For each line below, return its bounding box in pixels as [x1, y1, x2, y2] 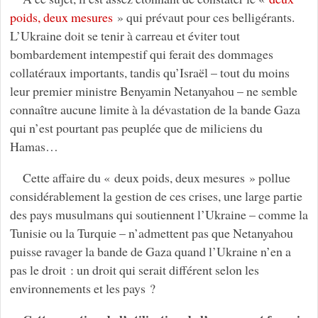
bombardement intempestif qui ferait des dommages [9, 45, 273, 62]
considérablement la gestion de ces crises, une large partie [9, 187, 302, 204]
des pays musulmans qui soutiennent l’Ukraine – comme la [9, 205, 308, 223]
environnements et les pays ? [9, 279, 155, 297]
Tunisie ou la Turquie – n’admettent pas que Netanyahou [9, 224, 293, 241]
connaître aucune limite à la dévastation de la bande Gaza [9, 100, 300, 118]
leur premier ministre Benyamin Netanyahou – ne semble [9, 82, 297, 99]
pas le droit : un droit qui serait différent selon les [9, 261, 259, 278]
